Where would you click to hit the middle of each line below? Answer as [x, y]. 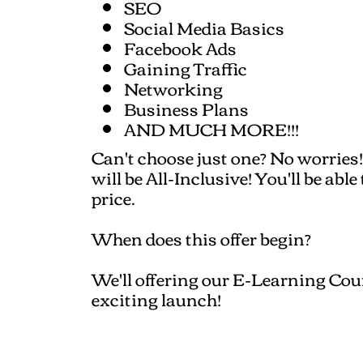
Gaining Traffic [186, 68]
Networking [173, 88]
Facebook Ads [180, 48]
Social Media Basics [204, 28]
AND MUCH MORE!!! [211, 129]
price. [113, 198]
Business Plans [186, 109]
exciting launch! [156, 299]
